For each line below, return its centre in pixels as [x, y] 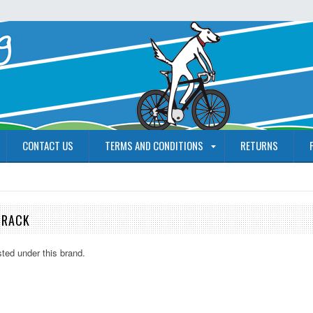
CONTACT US [48, 145]
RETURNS [259, 145]
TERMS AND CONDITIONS [154, 145]
